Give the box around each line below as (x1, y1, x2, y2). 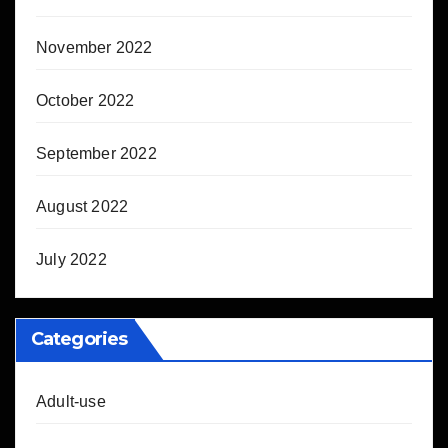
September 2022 (36, 145, 157, 163)
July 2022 (36, 251, 107, 269)
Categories (31, 328, 127, 351)
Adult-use (36, 393, 106, 411)
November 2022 (36, 39, 153, 57)
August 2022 (36, 198, 129, 216)
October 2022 (36, 92, 135, 110)
